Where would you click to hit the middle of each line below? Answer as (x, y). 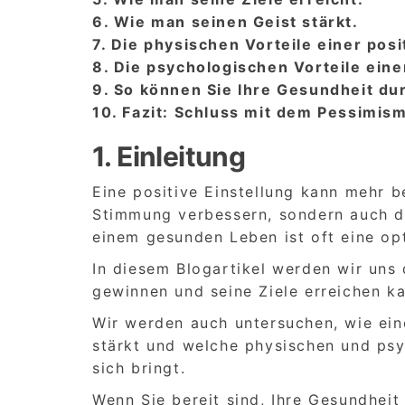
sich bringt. (139, 367)
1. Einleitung (169, 156)
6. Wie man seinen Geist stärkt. (226, 21)
